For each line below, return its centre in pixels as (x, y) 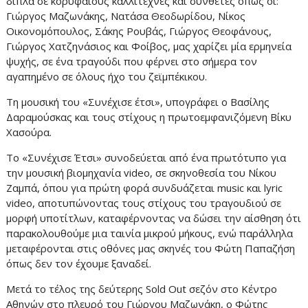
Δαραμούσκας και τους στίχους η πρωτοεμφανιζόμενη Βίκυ (148, 117)
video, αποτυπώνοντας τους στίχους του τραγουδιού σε (143, 202)
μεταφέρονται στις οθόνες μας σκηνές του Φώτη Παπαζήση (150, 248)
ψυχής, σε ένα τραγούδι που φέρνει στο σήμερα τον (131, 61)
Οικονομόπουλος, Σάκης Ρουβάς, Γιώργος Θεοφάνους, (139, 31)
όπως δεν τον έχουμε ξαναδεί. (78, 263)
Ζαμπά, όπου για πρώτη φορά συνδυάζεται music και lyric (144, 187)
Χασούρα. (30, 132)
